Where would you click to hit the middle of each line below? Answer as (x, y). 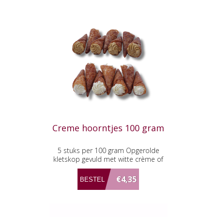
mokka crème (108, 168)
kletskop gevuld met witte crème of (108, 159)
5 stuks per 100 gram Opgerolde (108, 151)
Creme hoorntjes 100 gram (108, 128)
